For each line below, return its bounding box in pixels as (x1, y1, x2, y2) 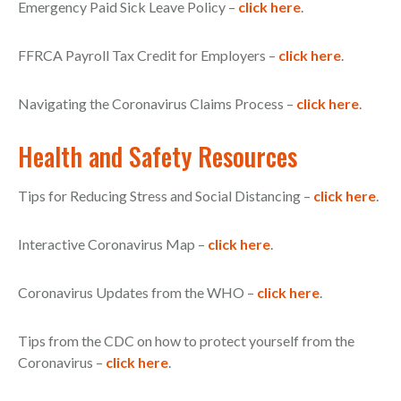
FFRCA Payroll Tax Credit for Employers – (18, 47, 278, 64)
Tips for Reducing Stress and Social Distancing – (18, 187, 313, 205)
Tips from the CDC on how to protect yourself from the (18, 332, 354, 350)
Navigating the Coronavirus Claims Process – (18, 95, 296, 113)
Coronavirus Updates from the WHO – (18, 284, 257, 302)
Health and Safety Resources (18, 138, 297, 175)
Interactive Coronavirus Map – (18, 235, 208, 253)
